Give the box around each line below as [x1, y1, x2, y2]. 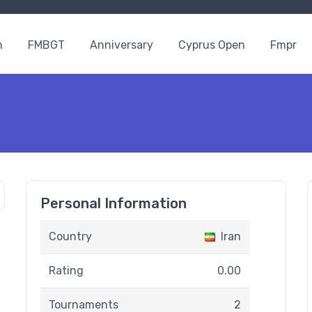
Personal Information [40, 195, 187, 212]
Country [49, 230, 92, 243]
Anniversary [90, 38, 153, 52]
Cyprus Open [178, 38, 245, 52]
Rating [49, 264, 84, 277]
